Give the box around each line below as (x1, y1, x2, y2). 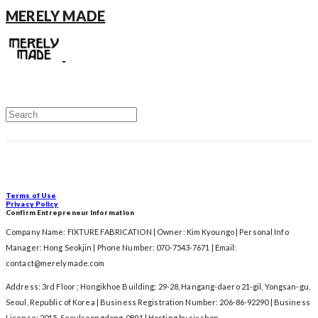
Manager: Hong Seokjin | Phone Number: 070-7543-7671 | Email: (6, 243, 237, 253)
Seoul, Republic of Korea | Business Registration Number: (6, 297, 220, 307)
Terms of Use (6, 191, 57, 200)
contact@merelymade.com (6, 258, 105, 268)
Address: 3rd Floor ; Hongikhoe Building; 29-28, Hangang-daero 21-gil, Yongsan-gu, (6, 282, 310, 292)
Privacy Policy (6, 199, 59, 209)
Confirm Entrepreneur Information (6, 208, 135, 217)
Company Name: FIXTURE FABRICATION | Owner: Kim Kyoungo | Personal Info (6, 227, 289, 237)
